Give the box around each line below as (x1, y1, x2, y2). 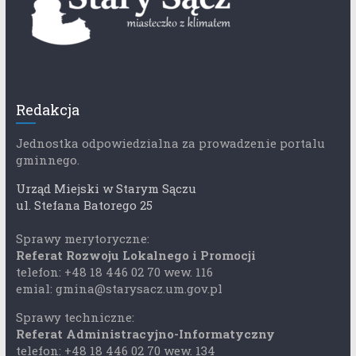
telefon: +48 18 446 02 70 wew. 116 (15, 264, 213, 281)
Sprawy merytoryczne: (15, 230, 149, 247)
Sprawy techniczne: (15, 309, 134, 326)
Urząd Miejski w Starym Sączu (15, 180, 196, 197)
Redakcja (15, 100, 79, 120)
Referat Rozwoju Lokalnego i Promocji (15, 247, 256, 264)
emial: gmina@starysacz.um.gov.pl (15, 281, 222, 297)
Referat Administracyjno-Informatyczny (15, 326, 275, 342)
